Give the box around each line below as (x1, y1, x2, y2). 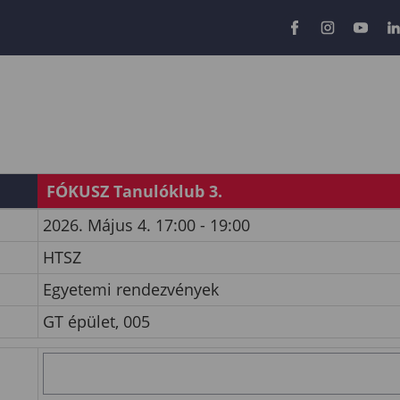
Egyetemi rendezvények (43, 279, 219, 300)
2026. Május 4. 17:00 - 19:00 (43, 214, 250, 236)
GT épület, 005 (43, 311, 150, 332)
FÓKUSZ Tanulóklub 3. (46, 180, 222, 202)
